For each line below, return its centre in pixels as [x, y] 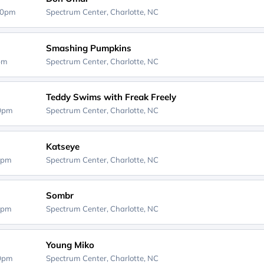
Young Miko [70, 245]
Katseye [62, 146]
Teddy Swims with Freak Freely [111, 97]
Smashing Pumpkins [88, 48]
